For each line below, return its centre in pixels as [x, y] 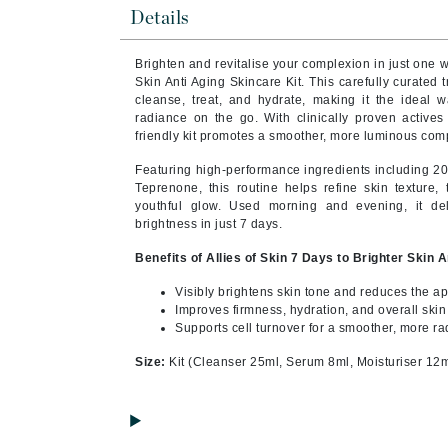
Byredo [116, 17]
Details [160, 18]
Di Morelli [126, 393]
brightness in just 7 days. [209, 224]
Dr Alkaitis [128, 423]
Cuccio [115, 235]
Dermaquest [135, 363]
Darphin [119, 303]
